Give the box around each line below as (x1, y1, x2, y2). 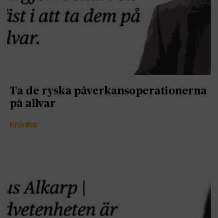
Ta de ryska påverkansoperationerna (10, 86, 207, 97)
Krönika (10, 120, 36, 130)
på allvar (10, 98, 55, 109)
